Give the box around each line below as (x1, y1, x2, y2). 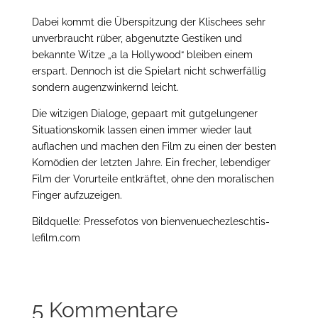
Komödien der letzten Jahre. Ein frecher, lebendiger (31, 157, 270, 169)
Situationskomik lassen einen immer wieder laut (31, 124, 252, 136)
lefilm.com (31, 232, 80, 244)
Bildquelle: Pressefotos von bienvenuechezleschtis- (31, 216, 270, 228)
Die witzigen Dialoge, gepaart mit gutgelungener (31, 108, 258, 120)
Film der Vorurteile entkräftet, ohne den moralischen (31, 173, 274, 185)
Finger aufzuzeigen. (31, 190, 122, 202)
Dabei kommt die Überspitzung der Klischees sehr (31, 16, 265, 28)
